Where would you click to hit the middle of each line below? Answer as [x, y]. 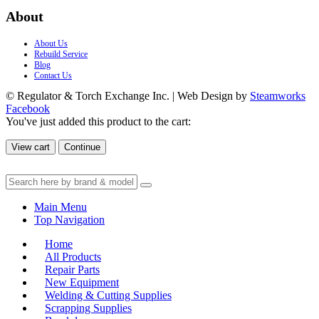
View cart [31, 147]
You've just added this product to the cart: [98, 122]
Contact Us [53, 76]
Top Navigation [69, 220]
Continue [82, 147]
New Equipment [82, 283]
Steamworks [278, 96]
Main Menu [61, 207]
